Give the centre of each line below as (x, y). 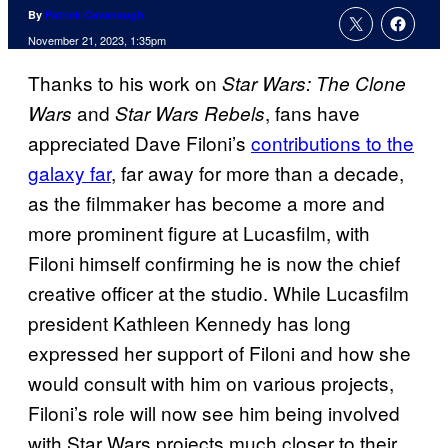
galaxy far (69, 173)
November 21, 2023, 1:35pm (97, 40)
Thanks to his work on (125, 83)
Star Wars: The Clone (314, 83)
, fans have (312, 113)
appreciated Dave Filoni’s (139, 143)
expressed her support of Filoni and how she (219, 353)
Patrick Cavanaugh (94, 15)
